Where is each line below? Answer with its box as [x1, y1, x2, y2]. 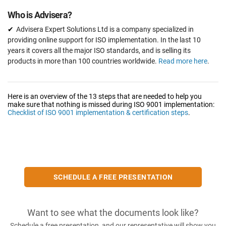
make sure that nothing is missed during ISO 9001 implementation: [8, 100, 214, 109]
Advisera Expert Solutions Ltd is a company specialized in [16, 25, 194, 34]
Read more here [158, 57, 207, 66]
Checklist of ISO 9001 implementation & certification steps [8, 108, 188, 117]
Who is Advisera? [8, 10, 72, 21]
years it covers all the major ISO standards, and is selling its [8, 46, 191, 55]
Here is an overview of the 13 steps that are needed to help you [8, 92, 202, 101]
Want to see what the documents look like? [27, 207, 199, 218]
